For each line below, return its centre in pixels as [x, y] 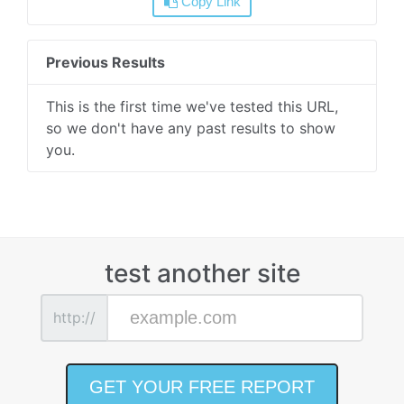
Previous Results [106, 62]
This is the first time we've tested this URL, [192, 106]
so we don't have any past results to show [191, 128]
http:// [74, 318]
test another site [202, 273]
